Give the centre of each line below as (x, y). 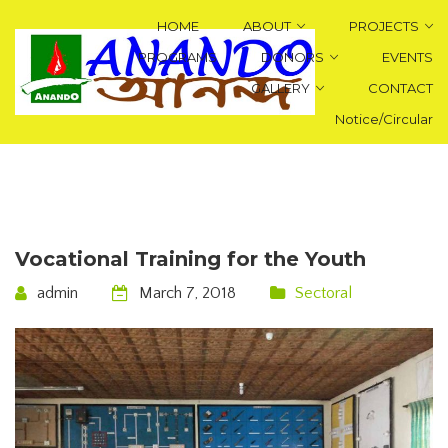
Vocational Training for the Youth (190, 259)
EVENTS (407, 57)
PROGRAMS (177, 57)
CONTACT (400, 88)
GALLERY (280, 88)
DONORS (292, 57)
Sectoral (323, 293)
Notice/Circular (383, 119)
